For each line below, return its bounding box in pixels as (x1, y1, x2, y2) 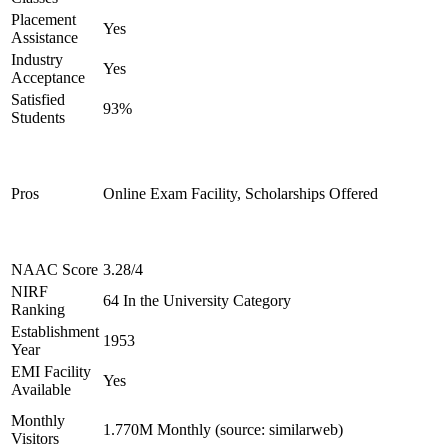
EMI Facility (11, 363, 91, 380)
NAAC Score (11, 261, 98, 278)
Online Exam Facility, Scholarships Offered (103, 185, 378, 202)
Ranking (11, 301, 65, 318)
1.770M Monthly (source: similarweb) (103, 421, 343, 438)
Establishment (11, 323, 99, 340)
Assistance (11, 29, 78, 46)
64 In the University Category (103, 292, 291, 309)
